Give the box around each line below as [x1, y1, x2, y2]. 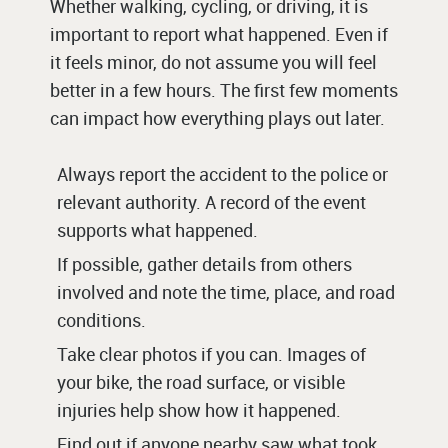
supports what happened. [57, 218, 258, 243]
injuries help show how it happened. [57, 398, 341, 423]
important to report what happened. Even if [50, 22, 388, 47]
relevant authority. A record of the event [57, 190, 366, 215]
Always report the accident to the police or [57, 162, 388, 187]
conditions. [57, 308, 146, 333]
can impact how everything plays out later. [50, 106, 385, 131]
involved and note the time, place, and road [57, 280, 395, 305]
